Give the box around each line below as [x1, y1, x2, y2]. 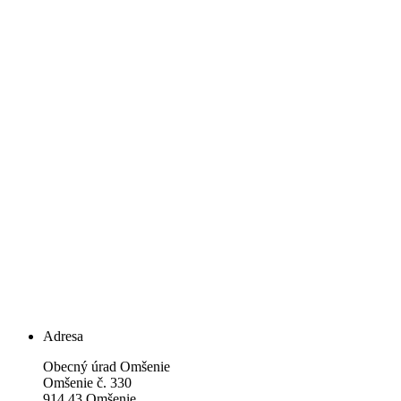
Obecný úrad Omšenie [43, 358, 170, 374]
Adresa [43, 328, 83, 344]
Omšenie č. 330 [43, 374, 132, 390]
